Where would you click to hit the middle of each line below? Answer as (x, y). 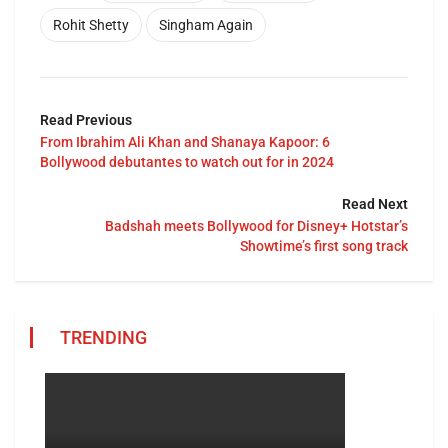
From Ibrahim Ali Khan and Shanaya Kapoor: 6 (185, 142)
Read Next (375, 204)
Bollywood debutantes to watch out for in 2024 (187, 162)
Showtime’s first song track (324, 246)
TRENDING (103, 338)
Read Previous (86, 120)
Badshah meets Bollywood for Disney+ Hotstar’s (256, 226)
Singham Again (206, 25)
